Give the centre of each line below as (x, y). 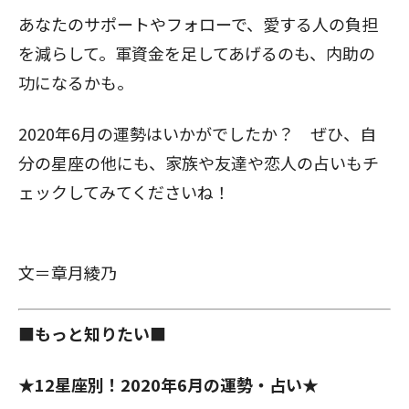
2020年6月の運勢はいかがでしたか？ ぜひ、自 (197, 133)
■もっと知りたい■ (92, 333)
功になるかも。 (76, 82)
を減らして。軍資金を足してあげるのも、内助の (197, 53)
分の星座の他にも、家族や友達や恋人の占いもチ (199, 163)
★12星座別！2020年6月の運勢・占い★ (168, 384)
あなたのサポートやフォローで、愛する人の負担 (198, 24)
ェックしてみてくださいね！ (124, 192)
